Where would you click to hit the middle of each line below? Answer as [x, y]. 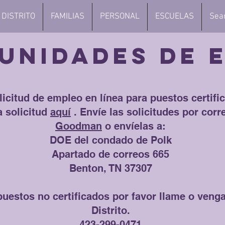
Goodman [79, 126]
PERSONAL [120, 17]
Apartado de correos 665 [110, 154]
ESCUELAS [175, 17]
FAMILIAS [68, 17]
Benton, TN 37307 [110, 168]
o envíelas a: [135, 126]
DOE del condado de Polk [110, 140]
